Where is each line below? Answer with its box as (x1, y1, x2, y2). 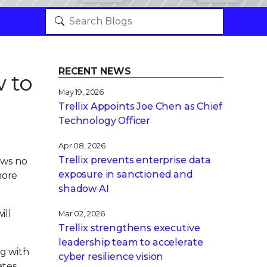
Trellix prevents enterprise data (58, 154, 211, 166)
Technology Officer (58, 115, 151, 126)
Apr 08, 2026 (58, 141, 106, 150)
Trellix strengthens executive (58, 222, 200, 234)
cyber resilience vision (58, 251, 164, 262)
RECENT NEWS (58, 66, 131, 77)
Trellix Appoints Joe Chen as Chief (58, 101, 222, 112)
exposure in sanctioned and (58, 169, 193, 180)
